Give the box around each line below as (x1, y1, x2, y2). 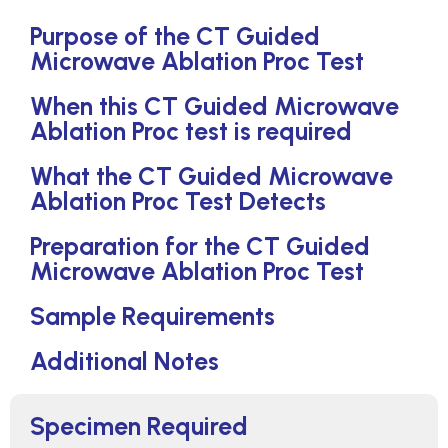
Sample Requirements (30, 301, 275, 331)
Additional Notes (30, 346, 219, 376)
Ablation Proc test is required (30, 116, 352, 146)
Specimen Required (30, 411, 248, 441)
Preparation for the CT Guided (30, 231, 370, 261)
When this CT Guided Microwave (30, 91, 399, 121)
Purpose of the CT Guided (30, 21, 320, 51)
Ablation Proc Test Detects (30, 186, 326, 216)
